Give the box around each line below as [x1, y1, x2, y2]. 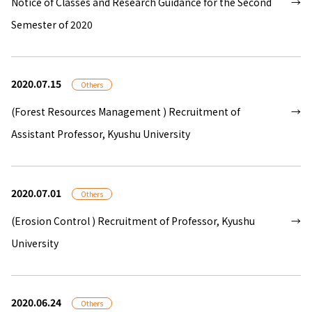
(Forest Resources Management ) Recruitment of [11, 104, 240, 119]
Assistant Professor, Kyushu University [11, 127, 190, 141]
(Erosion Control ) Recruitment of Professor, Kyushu [11, 214, 255, 228]
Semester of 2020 [11, 17, 93, 32]
